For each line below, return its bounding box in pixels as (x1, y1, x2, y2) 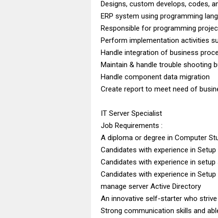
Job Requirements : (101, 121, 163, 130)
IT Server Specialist (101, 109, 162, 118)
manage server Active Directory (101, 182, 201, 191)
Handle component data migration (101, 72, 210, 81)
